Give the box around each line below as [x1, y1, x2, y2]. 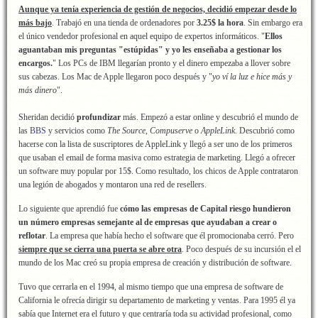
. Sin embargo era [243, 18, 302, 28]
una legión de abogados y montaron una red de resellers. [18, 180, 207, 190]
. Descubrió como [235, 126, 295, 136]
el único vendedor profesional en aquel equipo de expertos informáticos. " [18, 31, 265, 41]
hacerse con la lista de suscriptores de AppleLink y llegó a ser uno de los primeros [18, 139, 292, 149]
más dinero [18, 85, 57, 95]
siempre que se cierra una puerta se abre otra [18, 244, 182, 254]
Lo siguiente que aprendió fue [18, 204, 120, 214]
